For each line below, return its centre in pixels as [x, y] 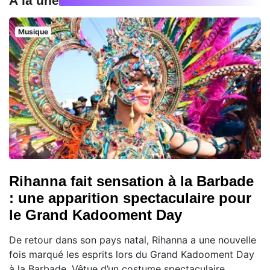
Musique [33, 32]
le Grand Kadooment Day [96, 215]
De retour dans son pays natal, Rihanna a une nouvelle [133, 240]
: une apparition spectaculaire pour [130, 198]
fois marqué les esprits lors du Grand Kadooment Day [132, 255]
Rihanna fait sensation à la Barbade [131, 181]
